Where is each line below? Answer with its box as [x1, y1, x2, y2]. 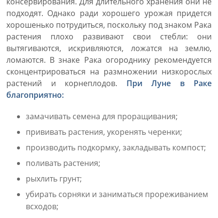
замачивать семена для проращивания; [26, 111, 178, 122]
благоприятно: [6, 90, 64, 100]
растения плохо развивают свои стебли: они [6, 31, 212, 42]
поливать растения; [26, 158, 100, 168]
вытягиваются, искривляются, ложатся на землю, [6, 43, 212, 54]
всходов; [26, 201, 58, 212]
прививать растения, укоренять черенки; [26, 127, 182, 137]
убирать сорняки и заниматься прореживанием [26, 189, 208, 200]
